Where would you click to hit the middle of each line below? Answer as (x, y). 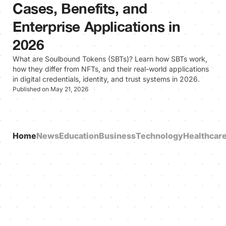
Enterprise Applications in (97, 27)
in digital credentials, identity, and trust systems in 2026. (106, 79)
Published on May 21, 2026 (50, 89)
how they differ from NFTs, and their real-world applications (111, 69)
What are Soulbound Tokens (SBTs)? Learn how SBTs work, (110, 59)
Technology (159, 136)
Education (79, 136)
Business (117, 136)
